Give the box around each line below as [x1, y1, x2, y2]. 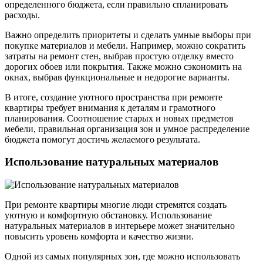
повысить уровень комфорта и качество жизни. [5, 231, 194, 242]
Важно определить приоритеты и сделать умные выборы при [5, 29, 251, 40]
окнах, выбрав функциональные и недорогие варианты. [5, 72, 230, 82]
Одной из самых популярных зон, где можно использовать [5, 251, 240, 262]
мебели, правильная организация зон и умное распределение [5, 123, 249, 134]
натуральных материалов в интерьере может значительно [5, 221, 235, 231]
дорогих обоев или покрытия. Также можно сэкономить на [5, 61, 242, 72]
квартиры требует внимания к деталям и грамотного [5, 102, 215, 113]
